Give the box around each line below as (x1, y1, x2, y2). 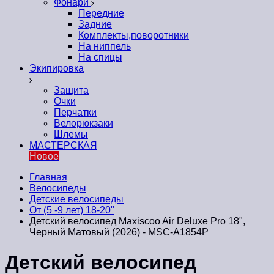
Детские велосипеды (29, 194, 124, 205)
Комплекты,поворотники (78, 30, 189, 41)
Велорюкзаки (54, 118, 113, 129)
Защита (54, 85, 89, 96)
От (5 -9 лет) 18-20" (29, 205, 114, 216)
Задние (78, 19, 112, 30)
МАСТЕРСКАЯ (29, 140, 97, 151)
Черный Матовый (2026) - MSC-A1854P (29, 227, 209, 238)
